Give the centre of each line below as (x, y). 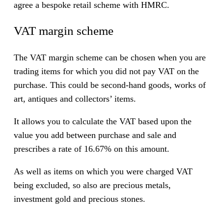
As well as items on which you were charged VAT (103, 171)
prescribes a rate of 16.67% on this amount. (92, 149)
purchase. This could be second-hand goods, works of (110, 85)
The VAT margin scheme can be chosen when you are (110, 57)
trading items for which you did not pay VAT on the (106, 71)
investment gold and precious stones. (80, 199)
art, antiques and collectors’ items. (75, 98)
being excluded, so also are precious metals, (92, 185)
